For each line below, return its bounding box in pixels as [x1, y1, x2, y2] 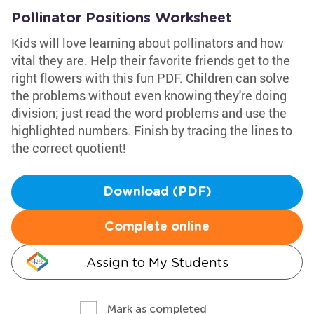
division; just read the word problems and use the [11, 104, 287, 121]
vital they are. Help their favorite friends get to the [11, 52, 290, 69]
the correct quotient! [11, 139, 126, 156]
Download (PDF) [102, 186, 212, 198]
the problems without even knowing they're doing [11, 87, 287, 104]
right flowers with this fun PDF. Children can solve [11, 69, 289, 86]
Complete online [104, 221, 210, 233]
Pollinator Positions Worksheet [11, 11, 232, 25]
